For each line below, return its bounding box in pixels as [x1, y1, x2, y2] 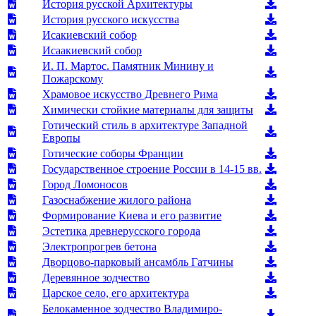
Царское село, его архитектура [42, 286, 189, 299]
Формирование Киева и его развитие [42, 209, 221, 221]
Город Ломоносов [42, 178, 128, 190]
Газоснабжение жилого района [42, 193, 191, 206]
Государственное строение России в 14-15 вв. [42, 162, 262, 175]
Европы [42, 131, 80, 144]
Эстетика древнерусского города [42, 224, 200, 237]
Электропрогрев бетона [42, 240, 157, 253]
